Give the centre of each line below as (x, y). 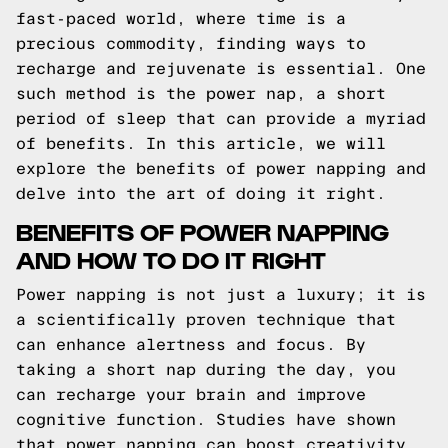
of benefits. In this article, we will (201, 143)
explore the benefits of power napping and (221, 168)
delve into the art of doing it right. (201, 193)
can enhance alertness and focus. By (191, 344)
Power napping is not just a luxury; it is (221, 294)
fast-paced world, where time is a (181, 18)
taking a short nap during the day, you (206, 369)
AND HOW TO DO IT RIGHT (171, 258)
